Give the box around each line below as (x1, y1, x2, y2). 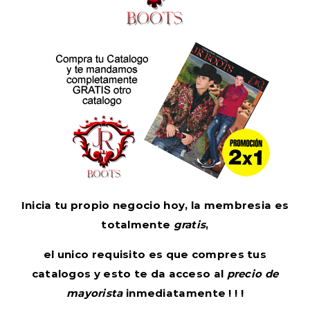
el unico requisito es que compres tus (43, 247, 267, 261)
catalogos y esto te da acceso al (31, 266, 227, 280)
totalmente (101, 217, 174, 231)
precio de (226, 266, 279, 280)
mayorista (66, 286, 123, 300)
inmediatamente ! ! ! (122, 286, 244, 300)
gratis (173, 217, 206, 231)
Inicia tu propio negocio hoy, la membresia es (21, 198, 289, 212)
